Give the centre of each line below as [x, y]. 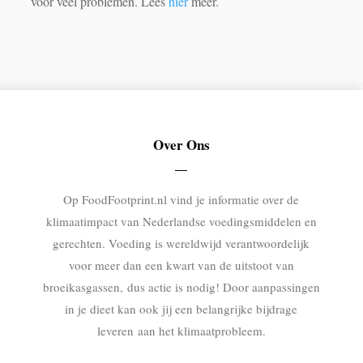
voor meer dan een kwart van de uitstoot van [181, 265]
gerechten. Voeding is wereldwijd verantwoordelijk [181, 243]
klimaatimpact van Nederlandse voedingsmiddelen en [181, 221]
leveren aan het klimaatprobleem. [181, 330]
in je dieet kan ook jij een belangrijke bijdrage [181, 308]
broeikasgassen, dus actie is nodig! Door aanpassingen [181, 286]
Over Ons [181, 144]
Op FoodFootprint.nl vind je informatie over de [181, 199]
